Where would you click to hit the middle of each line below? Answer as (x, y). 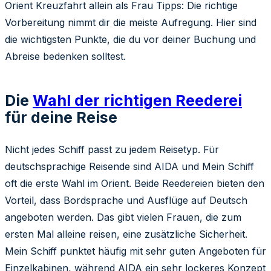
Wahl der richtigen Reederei (137, 100)
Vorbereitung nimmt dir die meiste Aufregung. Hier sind (131, 22)
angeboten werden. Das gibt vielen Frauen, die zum (123, 217)
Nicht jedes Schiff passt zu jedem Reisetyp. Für (112, 149)
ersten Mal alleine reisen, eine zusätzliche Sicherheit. (126, 234)
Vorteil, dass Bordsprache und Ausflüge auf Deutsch (126, 200)
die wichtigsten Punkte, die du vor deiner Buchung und (130, 39)
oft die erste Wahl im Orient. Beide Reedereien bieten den (135, 183)
